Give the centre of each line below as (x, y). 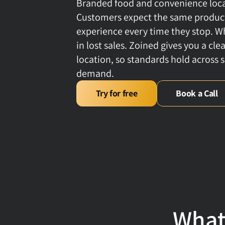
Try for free (117, 93)
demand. (95, 73)
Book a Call (197, 93)
